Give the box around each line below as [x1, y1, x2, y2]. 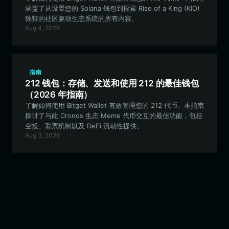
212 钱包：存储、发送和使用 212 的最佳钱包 [25, 78, 199, 88]
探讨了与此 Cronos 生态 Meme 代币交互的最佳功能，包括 [25, 111, 202, 120]
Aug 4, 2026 [25, 24, 60, 32]
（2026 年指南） [25, 89, 93, 100]
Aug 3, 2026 [25, 131, 60, 139]
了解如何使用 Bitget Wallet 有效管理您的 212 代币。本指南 [25, 101, 204, 109]
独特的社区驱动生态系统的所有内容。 [25, 14, 138, 22]
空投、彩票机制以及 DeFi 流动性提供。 [25, 122, 143, 130]
